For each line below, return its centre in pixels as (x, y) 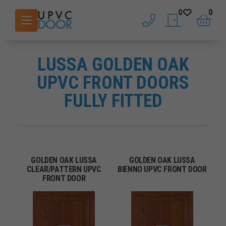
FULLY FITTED (113, 101)
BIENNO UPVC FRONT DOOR (162, 169)
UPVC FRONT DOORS (113, 83)
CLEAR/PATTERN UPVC (64, 169)
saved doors (191, 25)
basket (213, 25)
